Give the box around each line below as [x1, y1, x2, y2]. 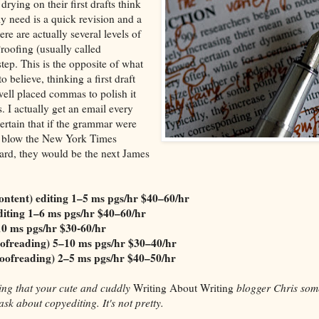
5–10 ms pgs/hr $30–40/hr [52, 234, 177, 251]
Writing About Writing [132, 280, 234, 295]
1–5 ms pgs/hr [70, 189, 138, 206]
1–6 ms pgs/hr [27, 204, 95, 221]
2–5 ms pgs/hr [57, 249, 125, 266]
